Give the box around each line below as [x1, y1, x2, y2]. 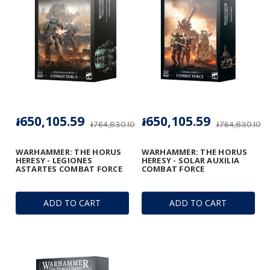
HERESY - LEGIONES [15, 155, 92, 166]
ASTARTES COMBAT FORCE [15, 163, 122, 175]
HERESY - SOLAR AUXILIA [141, 155, 239, 166]
